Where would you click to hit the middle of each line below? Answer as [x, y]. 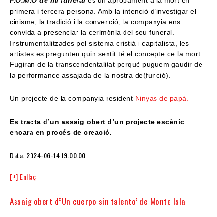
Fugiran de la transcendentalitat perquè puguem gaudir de [106, 65]
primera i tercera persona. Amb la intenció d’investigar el [103, 11]
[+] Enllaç [23, 177]
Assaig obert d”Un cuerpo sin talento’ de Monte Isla [98, 201]
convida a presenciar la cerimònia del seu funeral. [92, 33]
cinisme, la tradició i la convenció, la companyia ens [95, 22]
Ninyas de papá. [163, 99]
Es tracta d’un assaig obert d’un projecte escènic [97, 122]
